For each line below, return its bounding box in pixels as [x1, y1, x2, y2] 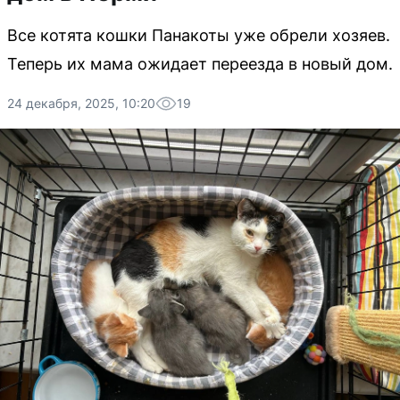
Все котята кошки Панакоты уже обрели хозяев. [7, 26, 390, 45]
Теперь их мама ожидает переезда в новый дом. [7, 54, 393, 73]
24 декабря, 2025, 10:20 [7, 96, 155, 111]
